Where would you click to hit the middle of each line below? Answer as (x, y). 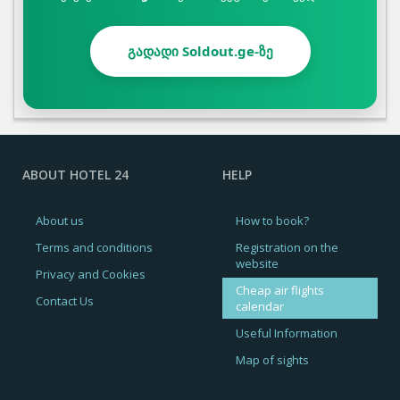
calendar (260, 307)
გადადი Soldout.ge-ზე (200, 51)
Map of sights (272, 360)
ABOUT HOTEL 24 (75, 175)
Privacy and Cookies (91, 275)
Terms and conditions (94, 248)
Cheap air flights (280, 291)
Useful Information (287, 333)
